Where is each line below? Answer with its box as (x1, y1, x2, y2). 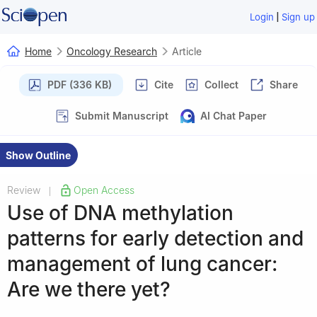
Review (7, 183, 40, 196)
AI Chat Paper (200, 109, 267, 122)
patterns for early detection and (7, 226, 304, 250)
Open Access (74, 183, 134, 196)
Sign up (282, 11, 316, 23)
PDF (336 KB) (47, 78, 112, 91)
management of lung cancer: (7, 251, 277, 276)
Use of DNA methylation (7, 200, 234, 225)
